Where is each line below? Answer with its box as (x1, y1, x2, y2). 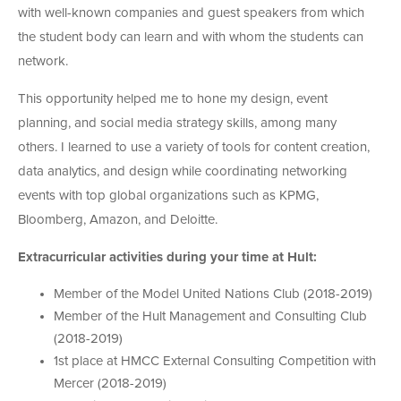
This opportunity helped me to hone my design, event (18, 91, 328, 106)
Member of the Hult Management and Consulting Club (54, 309, 367, 323)
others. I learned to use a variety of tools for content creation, (18, 140, 370, 154)
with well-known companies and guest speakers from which (18, 5, 364, 20)
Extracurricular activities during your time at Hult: (18, 250, 317, 264)
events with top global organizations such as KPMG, (18, 188, 319, 202)
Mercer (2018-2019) (54, 376, 166, 390)
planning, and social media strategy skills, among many (18, 115, 337, 130)
